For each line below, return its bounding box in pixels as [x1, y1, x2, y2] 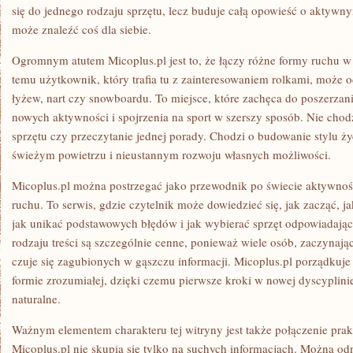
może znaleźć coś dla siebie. [12, 21, 151, 37]
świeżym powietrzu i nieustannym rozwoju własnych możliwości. [12, 147, 331, 162]
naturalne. [12, 291, 61, 307]
